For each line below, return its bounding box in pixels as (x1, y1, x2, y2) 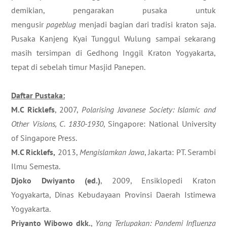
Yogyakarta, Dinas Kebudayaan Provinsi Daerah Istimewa (11, 190, 216, 200)
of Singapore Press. (11, 133, 77, 143)
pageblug (46, 19, 77, 29)
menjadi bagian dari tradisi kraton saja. (76, 19, 216, 29)
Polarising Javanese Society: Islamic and (82, 104, 216, 115)
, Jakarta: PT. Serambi (144, 147, 216, 157)
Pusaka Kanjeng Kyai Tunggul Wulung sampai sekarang (11, 33, 216, 44)
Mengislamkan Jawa (80, 147, 144, 157)
